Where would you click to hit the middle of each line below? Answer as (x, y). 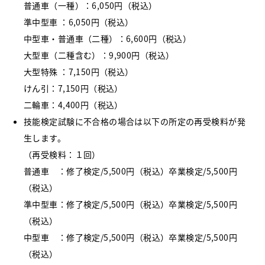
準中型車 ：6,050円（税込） (79, 22)
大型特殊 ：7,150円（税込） (79, 72)
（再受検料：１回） (62, 155)
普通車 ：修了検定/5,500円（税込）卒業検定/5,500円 (131, 171)
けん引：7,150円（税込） (73, 88)
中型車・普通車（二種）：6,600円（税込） (108, 39)
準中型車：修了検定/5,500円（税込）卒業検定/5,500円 (131, 204)
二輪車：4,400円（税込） (73, 105)
